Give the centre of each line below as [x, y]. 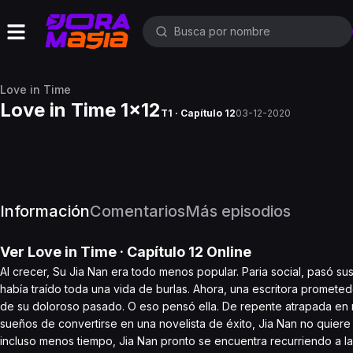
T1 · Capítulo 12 [198, 113]
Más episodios [238, 211]
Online [227, 252]
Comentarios [137, 211]
